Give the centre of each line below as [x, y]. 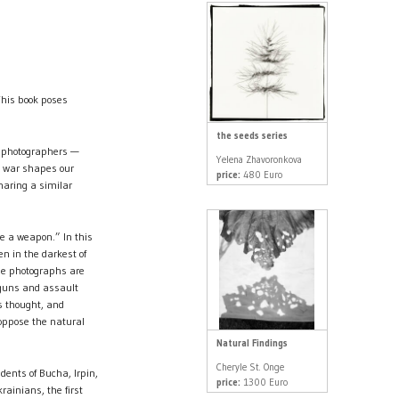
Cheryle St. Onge [250, 366]
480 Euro [261, 174]
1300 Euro [264, 382]
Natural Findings [252, 342]
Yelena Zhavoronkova [259, 159]
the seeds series [252, 135]
